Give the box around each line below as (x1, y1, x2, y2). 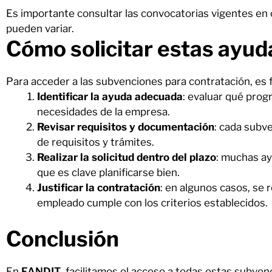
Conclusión (6, 225, 119, 252)
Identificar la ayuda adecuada (37, 90, 183, 103)
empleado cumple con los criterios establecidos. (37, 197, 268, 209)
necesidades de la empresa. (37, 106, 170, 118)
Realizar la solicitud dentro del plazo (37, 151, 216, 163)
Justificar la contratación (37, 182, 160, 194)
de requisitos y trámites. (37, 136, 154, 148)
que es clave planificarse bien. (37, 166, 180, 178)
